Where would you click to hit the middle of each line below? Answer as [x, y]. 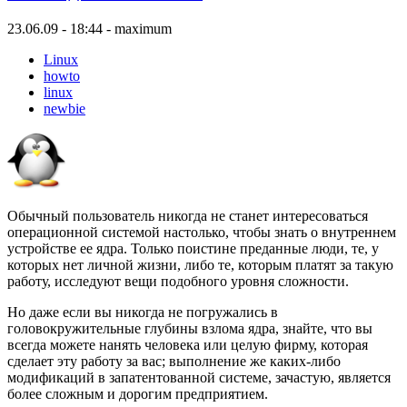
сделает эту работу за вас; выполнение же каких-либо [174, 362]
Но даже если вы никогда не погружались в [143, 313]
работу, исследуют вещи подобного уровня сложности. [178, 282]
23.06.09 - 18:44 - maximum [89, 29]
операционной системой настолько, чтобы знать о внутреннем [202, 233]
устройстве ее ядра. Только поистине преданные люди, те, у [193, 249]
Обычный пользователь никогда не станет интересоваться [188, 216]
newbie [65, 109]
